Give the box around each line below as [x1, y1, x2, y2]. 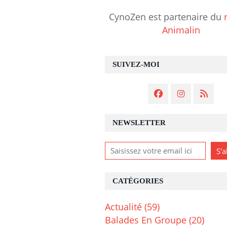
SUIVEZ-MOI [112, 60, 160, 69]
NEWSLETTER [112, 119, 166, 127]
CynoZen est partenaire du [109, 11, 224, 23]
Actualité [105, 201, 142, 213]
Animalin [162, 24, 200, 36]
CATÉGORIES [112, 177, 163, 185]
